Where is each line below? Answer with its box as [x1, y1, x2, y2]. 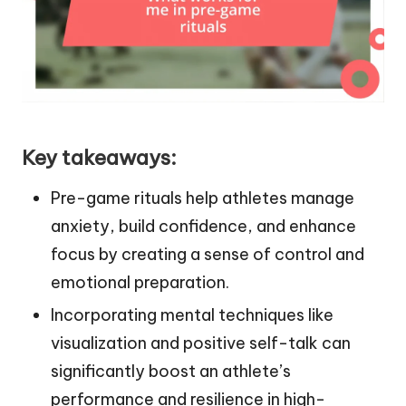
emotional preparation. [51, 272, 229, 294]
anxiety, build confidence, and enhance [51, 216, 356, 237]
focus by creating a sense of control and [51, 244, 364, 266]
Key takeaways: [22, 145, 177, 171]
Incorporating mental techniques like [51, 304, 333, 326]
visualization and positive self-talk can [51, 333, 351, 354]
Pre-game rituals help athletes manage [51, 188, 354, 209]
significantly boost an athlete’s [51, 361, 291, 382]
